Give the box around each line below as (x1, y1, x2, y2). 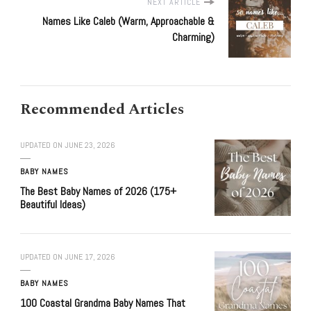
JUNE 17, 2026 (65, 251, 115, 263)
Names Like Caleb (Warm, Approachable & (42, 14, 215, 29)
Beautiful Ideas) (20, 197, 85, 212)
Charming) (172, 30, 215, 45)
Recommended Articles (20, 98, 184, 121)
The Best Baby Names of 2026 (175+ (20, 184, 176, 199)
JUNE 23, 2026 (65, 140, 115, 151)
